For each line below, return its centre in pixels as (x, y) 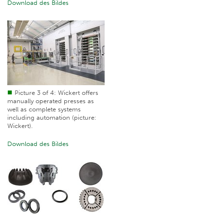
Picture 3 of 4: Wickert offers (56, 93)
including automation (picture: (52, 118)
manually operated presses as (51, 101)
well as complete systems (44, 109)
